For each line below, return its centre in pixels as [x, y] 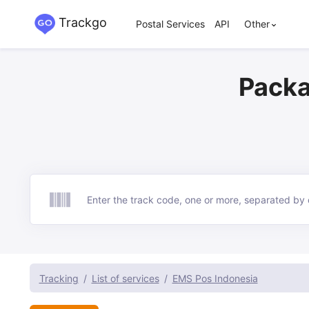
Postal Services [170, 24]
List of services [125, 278]
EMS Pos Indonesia [215, 278]
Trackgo [81, 23]
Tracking [59, 278]
